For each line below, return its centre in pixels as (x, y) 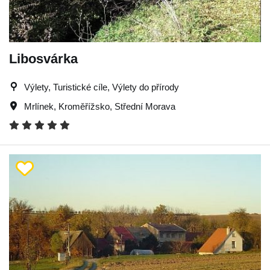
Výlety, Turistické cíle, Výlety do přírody (102, 87)
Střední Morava (145, 106)
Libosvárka (43, 58)
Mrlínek (39, 106)
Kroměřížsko (84, 106)
